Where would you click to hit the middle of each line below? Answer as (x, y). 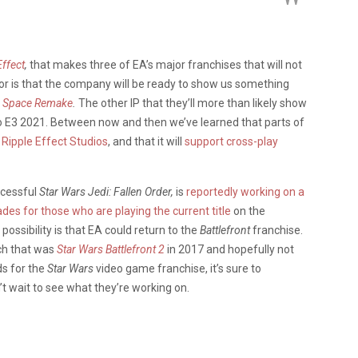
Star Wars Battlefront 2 (111, 249)
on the (248, 211)
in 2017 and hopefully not (231, 249)
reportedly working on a (245, 191)
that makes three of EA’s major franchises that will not (166, 64)
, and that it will (146, 141)
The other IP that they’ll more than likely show (193, 103)
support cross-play (231, 141)
